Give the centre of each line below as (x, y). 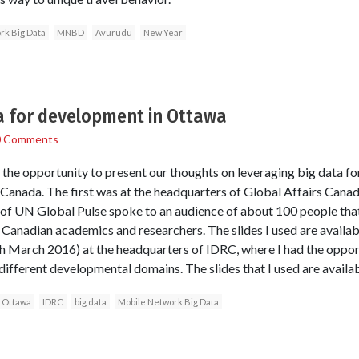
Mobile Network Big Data (168, 302)
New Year (163, 33)
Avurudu (113, 33)
